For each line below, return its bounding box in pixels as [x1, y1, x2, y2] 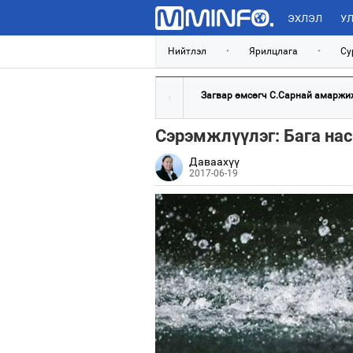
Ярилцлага [249, 46, 298, 57]
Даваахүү [189, 155, 240, 168]
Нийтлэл [168, 46, 206, 57]
